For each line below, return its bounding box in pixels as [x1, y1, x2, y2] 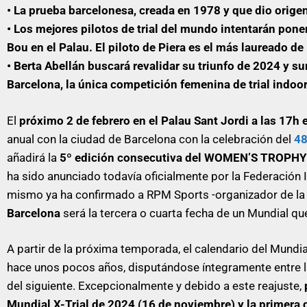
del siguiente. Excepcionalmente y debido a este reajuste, [7, 279, 304, 293]
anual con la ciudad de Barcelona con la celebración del [7, 132, 294, 146]
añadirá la [7, 150, 60, 164]
